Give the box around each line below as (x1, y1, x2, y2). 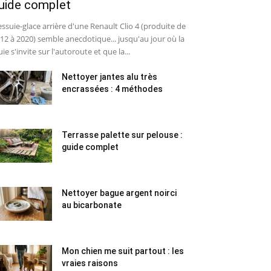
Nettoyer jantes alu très (62, 72, 157, 82)
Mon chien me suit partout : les (62, 246, 184, 256)
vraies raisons (62, 258, 118, 268)
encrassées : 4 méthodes (62, 84, 163, 94)
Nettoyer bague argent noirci (62, 188, 177, 198)
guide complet (62, 142, 119, 152)
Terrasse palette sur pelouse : (62, 130, 183, 140)
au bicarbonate (62, 200, 122, 210)
